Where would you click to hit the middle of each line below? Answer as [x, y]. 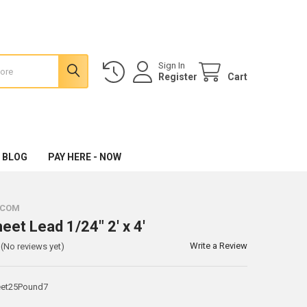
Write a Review [219, 245]
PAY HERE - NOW [84, 157]
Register [178, 76]
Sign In [172, 65]
